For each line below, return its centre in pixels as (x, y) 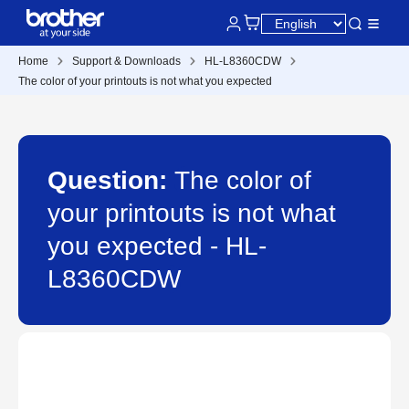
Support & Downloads (126, 61)
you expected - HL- (157, 246)
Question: (111, 180)
